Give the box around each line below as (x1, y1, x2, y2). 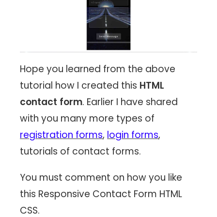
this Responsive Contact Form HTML (20, 187, 183, 201)
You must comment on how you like (20, 171, 183, 185)
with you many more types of (20, 112, 155, 125)
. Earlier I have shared (82, 95, 178, 109)
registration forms (20, 128, 103, 142)
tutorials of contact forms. (20, 145, 144, 158)
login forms (107, 128, 159, 142)
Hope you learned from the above (20, 62, 176, 76)
